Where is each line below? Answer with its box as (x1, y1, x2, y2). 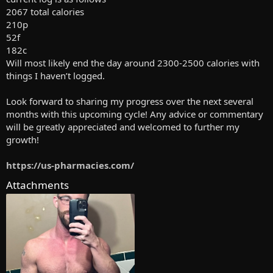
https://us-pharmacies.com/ (6, 159, 134, 172)
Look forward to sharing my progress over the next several (6, 95, 253, 108)
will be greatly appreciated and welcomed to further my (6, 121, 239, 133)
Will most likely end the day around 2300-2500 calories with (6, 57, 260, 69)
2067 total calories (6, 5, 84, 18)
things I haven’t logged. (6, 69, 105, 82)
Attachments (6, 178, 69, 193)
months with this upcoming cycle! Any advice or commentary (6, 108, 263, 121)
